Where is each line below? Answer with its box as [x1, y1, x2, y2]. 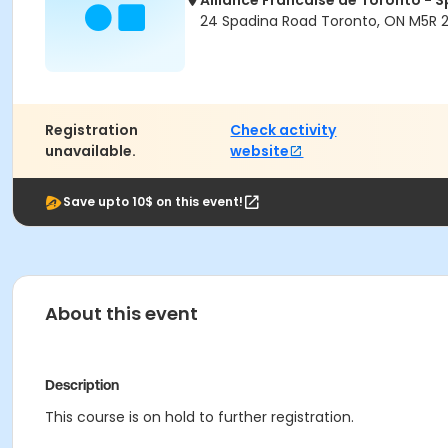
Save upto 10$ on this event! [63, 193, 243, 210]
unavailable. [45, 141, 136, 161]
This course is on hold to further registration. [45, 407, 354, 427]
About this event [45, 301, 198, 326]
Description [45, 377, 119, 393]
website [230, 141, 290, 161]
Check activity [230, 120, 337, 140]
